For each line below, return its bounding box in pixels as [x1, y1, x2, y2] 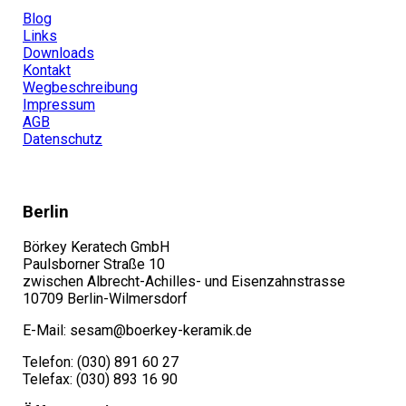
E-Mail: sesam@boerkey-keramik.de [23, 322, 252, 340]
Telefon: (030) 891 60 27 [23, 353, 179, 372]
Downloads [23, 43, 94, 62]
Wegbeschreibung [23, 78, 138, 96]
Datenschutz [23, 130, 102, 148]
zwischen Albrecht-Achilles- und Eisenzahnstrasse [23, 273, 345, 291]
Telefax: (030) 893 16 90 [23, 371, 178, 389]
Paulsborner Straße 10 [23, 256, 165, 274]
